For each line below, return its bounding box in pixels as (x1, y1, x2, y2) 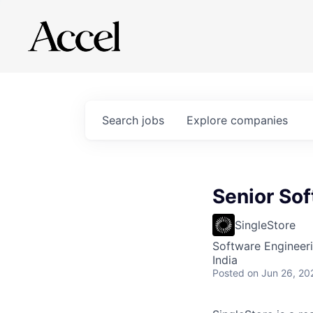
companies (231, 113, 288, 127)
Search (102, 113, 142, 127)
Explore (187, 113, 231, 127)
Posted (212, 267, 245, 279)
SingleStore (235, 218, 296, 232)
